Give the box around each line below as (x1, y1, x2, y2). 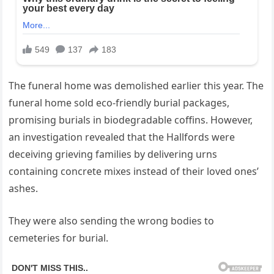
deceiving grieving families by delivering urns (9, 147, 218, 161)
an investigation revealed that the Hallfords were (9, 130, 235, 144)
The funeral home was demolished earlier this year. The (9, 79, 264, 93)
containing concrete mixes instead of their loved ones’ (9, 165, 259, 179)
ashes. (9, 182, 39, 196)
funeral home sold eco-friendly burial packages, (9, 96, 230, 110)
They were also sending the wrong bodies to (9, 214, 215, 228)
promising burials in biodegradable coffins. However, (9, 113, 253, 127)
